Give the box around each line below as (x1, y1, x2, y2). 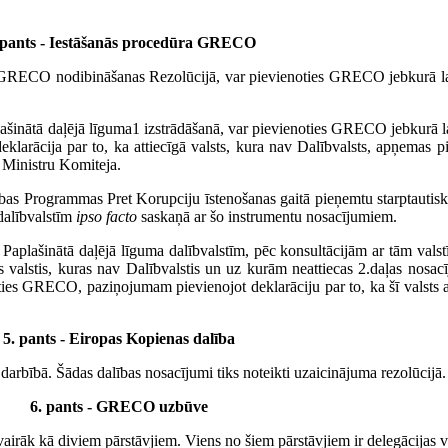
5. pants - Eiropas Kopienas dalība (3, 330, 235, 348)
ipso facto (76, 208, 137, 226)
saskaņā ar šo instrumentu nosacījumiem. (137, 208, 397, 226)
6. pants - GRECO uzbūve (30, 398, 208, 416)
